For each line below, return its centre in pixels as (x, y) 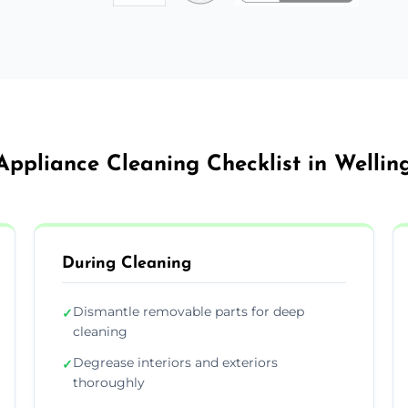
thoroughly (109, 382)
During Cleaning (127, 263)
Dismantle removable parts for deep (189, 311)
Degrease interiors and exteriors (176, 362)
